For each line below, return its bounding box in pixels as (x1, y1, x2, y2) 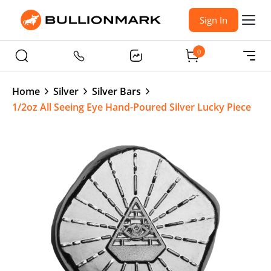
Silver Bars (92, 85, 141, 98)
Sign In (200, 14, 227, 26)
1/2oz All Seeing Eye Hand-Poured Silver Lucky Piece (12, 100, 251, 114)
